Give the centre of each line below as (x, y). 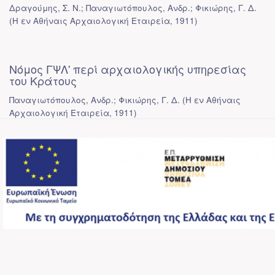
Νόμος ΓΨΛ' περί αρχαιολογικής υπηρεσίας (128, 69)
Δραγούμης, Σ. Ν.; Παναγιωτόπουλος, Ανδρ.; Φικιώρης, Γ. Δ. (133, 8)
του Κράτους (43, 80)
